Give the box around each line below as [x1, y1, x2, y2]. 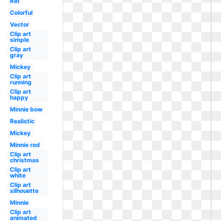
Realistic [9, 117, 35, 125]
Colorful [9, 9, 33, 16]
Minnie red [9, 141, 40, 148]
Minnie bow [9, 106, 42, 113]
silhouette [9, 187, 38, 194]
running [9, 78, 32, 86]
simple [9, 36, 29, 43]
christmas [9, 156, 39, 164]
